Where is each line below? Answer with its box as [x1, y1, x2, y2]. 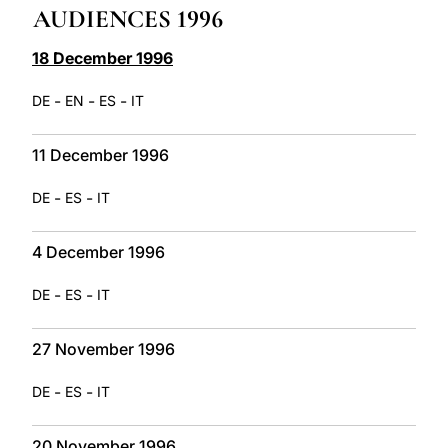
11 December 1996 [32, 144, 169, 165]
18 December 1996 [32, 47, 173, 68]
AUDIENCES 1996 [33, 3, 223, 34]
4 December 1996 [32, 241, 165, 262]
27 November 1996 [32, 338, 175, 359]
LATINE [309, 4, 361, 23]
